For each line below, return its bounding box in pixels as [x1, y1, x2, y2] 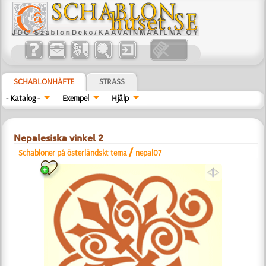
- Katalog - [6, 93, 40, 103]
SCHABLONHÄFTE [14, 76, 75, 87]
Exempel [62, 93, 90, 103]
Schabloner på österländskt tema [18, 147, 129, 158]
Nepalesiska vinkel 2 [14, 132, 104, 143]
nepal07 [135, 147, 162, 158]
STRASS [99, 76, 125, 87]
